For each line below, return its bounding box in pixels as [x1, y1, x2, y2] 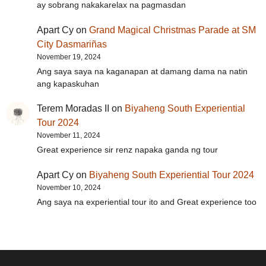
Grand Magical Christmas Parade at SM [89, 24, 256, 35]
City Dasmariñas [37, 39, 107, 49]
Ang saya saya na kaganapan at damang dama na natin [37, 66, 248, 76]
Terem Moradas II [37, 103, 109, 114]
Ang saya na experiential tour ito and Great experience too [37, 197, 256, 207]
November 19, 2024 [37, 52, 101, 61]
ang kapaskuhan [37, 78, 99, 88]
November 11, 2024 [37, 131, 100, 140]
